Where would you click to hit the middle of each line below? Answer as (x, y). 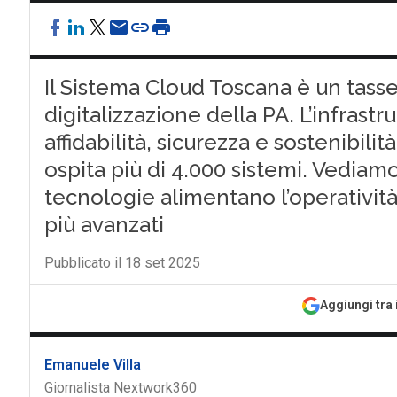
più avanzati (104, 225)
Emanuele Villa (92, 365)
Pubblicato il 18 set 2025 (122, 263)
